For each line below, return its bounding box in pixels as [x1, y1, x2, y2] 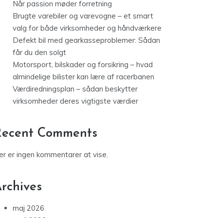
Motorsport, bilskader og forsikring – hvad [13, 60, 153, 70]
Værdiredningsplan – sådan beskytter [13, 84, 138, 94]
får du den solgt [13, 48, 66, 57]
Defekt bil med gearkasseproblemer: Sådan [13, 36, 160, 45]
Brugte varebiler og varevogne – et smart [13, 11, 153, 21]
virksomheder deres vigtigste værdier [13, 96, 138, 106]
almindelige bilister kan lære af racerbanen [13, 72, 154, 82]
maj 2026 [13, 203, 44, 213]
